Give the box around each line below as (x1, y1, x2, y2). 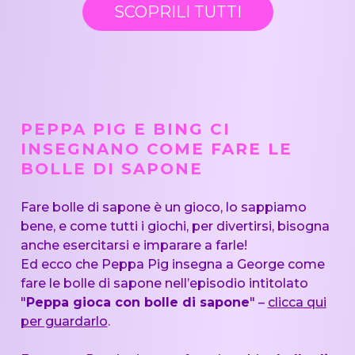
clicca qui (267, 294, 326, 310)
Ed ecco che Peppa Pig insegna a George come (20, 256, 325, 272)
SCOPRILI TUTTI (113, 2, 242, 21)
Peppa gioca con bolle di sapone (25, 294, 250, 310)
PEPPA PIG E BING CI (20, 119, 231, 139)
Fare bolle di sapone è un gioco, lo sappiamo (20, 199, 307, 215)
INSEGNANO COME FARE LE (20, 139, 292, 158)
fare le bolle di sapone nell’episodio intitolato (20, 275, 308, 291)
